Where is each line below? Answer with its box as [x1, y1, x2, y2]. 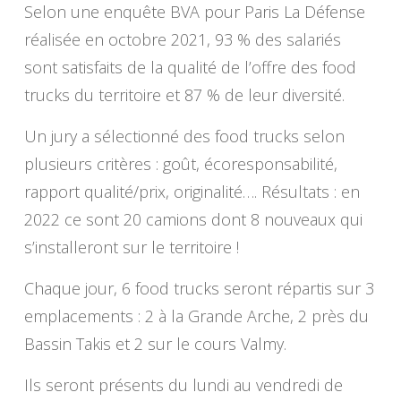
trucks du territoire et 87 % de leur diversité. [23, 84, 345, 106]
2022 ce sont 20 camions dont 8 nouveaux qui [23, 209, 363, 230]
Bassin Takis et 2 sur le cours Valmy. [23, 333, 286, 354]
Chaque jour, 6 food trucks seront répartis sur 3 [23, 277, 374, 299]
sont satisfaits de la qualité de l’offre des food [23, 56, 356, 78]
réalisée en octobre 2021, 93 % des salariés [23, 29, 341, 50]
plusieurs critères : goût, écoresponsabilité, [23, 153, 337, 175]
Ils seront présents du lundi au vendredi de [23, 374, 343, 396]
